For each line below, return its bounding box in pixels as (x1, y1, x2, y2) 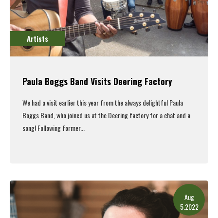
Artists (27, 33, 48, 44)
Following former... (37, 123, 85, 133)
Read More (92, 169, 126, 181)
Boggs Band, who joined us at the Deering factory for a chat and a (22, 110, 190, 121)
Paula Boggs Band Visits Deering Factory (22, 75, 172, 88)
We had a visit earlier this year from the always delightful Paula (22, 97, 183, 108)
